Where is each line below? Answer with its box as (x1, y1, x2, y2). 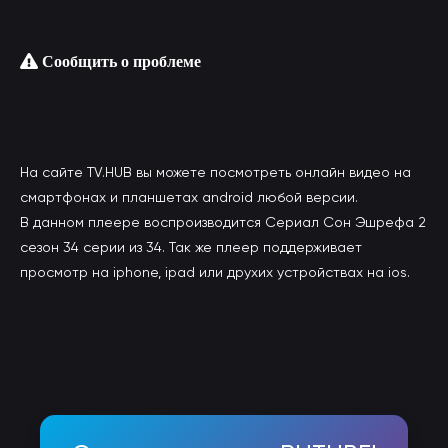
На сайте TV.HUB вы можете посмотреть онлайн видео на (20, 164, 411, 180)
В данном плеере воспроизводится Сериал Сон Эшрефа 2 (20, 214, 426, 230)
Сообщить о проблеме (38, 53, 201, 69)
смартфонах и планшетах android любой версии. (20, 189, 358, 205)
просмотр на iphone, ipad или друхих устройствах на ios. (20, 264, 410, 280)
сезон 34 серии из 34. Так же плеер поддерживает (20, 239, 362, 255)
